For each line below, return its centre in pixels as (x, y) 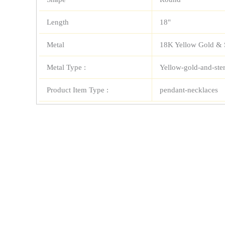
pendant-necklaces (189, 90)
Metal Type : (66, 67)
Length (58, 22)
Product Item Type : (78, 90)
